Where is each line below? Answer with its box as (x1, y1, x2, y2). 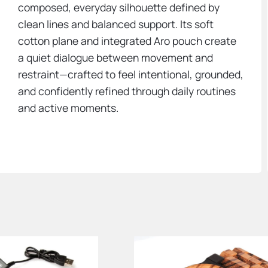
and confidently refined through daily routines (18, 84, 236, 99)
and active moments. (18, 100, 119, 115)
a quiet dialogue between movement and (18, 50, 214, 65)
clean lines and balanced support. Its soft (18, 17, 214, 32)
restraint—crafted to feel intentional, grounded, (18, 67, 244, 82)
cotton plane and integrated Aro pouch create (18, 33, 237, 48)
